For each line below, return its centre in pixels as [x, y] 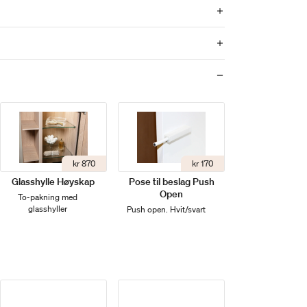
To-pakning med [48, 197]
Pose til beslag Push [171, 182]
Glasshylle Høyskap [53, 182]
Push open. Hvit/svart [166, 209]
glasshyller [48, 209]
